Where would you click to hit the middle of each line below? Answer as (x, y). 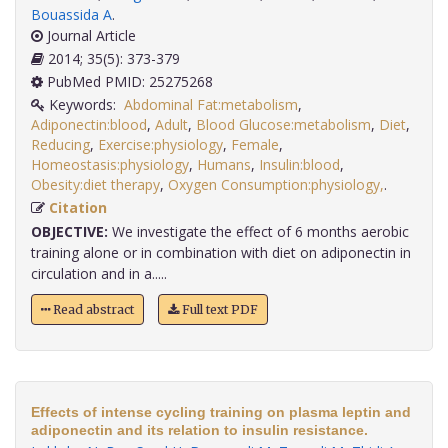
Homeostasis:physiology (110, 165)
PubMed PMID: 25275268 (128, 82)
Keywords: (84, 105)
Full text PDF (218, 310)
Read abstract (92, 310)
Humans (224, 165)
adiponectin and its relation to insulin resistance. (199, 430)
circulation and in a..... (99, 274)
